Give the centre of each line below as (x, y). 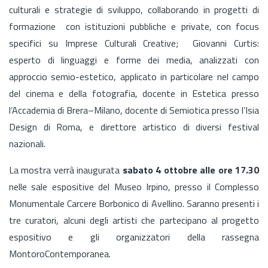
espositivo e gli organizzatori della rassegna (134, 237)
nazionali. (27, 143)
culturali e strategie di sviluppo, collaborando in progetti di (134, 9)
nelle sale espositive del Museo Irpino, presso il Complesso (134, 186)
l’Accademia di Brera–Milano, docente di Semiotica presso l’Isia (134, 110)
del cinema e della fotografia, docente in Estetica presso (134, 93)
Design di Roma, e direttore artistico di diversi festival (134, 127)
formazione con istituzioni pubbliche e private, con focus (134, 26)
